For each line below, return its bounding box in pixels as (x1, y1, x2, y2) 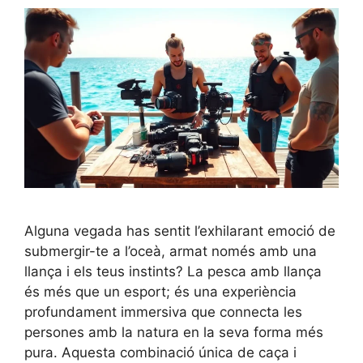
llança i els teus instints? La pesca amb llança (24, 263, 322, 280)
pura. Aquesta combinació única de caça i (24, 344, 297, 361)
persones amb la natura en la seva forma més (24, 324, 323, 341)
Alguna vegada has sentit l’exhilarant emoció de (24, 223, 335, 240)
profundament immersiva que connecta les (24, 304, 302, 321)
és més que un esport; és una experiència (24, 284, 297, 301)
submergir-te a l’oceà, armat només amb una (24, 243, 317, 260)
